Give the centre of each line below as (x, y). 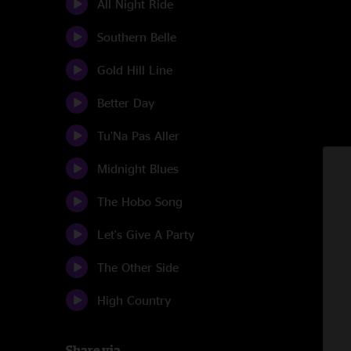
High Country (134, 300)
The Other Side (138, 267)
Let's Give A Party (146, 234)
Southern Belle (137, 37)
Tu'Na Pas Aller (138, 136)
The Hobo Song (140, 201)
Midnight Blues (138, 168)
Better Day (126, 103)
